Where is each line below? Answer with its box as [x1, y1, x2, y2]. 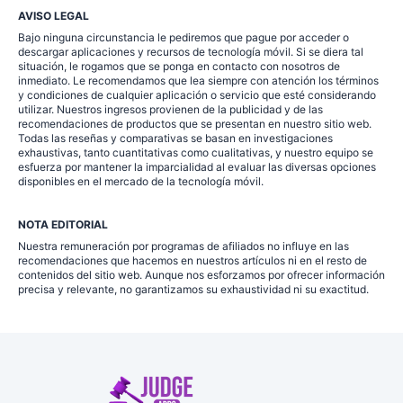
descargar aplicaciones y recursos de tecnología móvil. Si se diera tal [18, 44, 363, 58]
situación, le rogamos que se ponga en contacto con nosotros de [18, 58, 340, 73]
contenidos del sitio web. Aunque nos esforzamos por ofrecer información [18, 267, 385, 282]
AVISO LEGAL [18, 8, 89, 22]
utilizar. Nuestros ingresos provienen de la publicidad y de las [18, 102, 323, 116]
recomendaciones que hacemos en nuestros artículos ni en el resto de [18, 253, 367, 267]
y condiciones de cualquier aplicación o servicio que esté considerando [18, 87, 376, 102]
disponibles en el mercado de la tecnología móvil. [18, 174, 264, 188]
